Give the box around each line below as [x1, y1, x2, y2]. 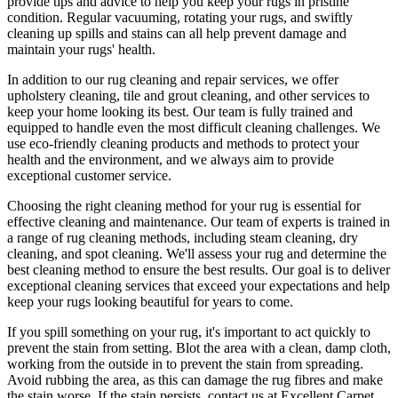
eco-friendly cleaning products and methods [29, 135, 274, 151]
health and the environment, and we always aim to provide [7, 151, 334, 167]
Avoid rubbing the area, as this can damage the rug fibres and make [7, 371, 383, 387]
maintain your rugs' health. [7, 41, 155, 57]
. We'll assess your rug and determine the [159, 245, 386, 261]
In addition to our [7, 71, 107, 87]
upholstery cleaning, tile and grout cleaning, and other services [7, 87, 355, 103]
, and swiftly [283, 9, 353, 25]
